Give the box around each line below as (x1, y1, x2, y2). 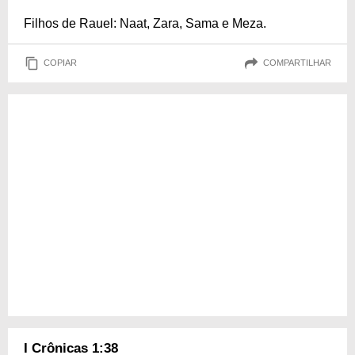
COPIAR (44, 58, 77, 68)
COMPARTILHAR (263, 58, 331, 68)
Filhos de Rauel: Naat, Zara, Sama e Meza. (24, 16, 266, 30)
